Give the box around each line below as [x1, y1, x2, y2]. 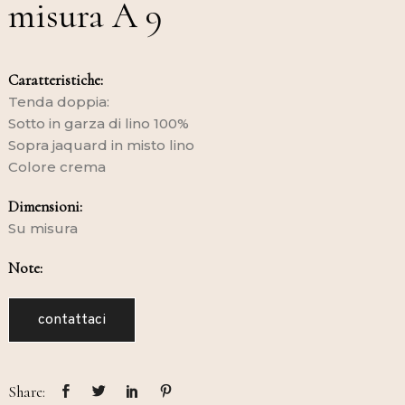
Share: [7, 381, 45, 401]
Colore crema [7, 157, 106, 175]
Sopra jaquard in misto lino [7, 136, 194, 154]
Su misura [7, 219, 78, 237]
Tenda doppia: [7, 92, 109, 110]
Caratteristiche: [7, 70, 103, 89]
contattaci [37, 310, 106, 329]
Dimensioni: [7, 196, 82, 216]
